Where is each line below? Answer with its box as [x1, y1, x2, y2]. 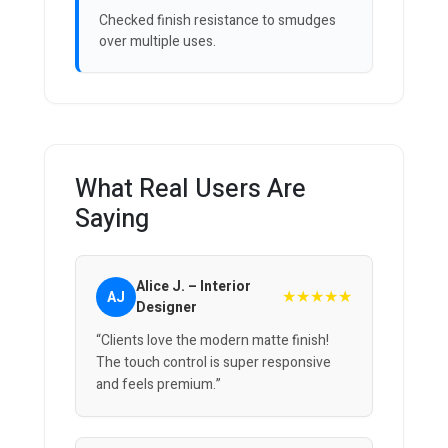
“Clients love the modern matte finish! [96, 330, 329, 352]
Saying [75, 201, 149, 239]
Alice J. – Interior [136, 276, 251, 298]
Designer [136, 297, 197, 319]
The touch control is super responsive [96, 352, 331, 374]
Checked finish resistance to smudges [99, 10, 336, 32]
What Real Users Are [75, 171, 306, 209]
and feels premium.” [96, 374, 221, 396]
